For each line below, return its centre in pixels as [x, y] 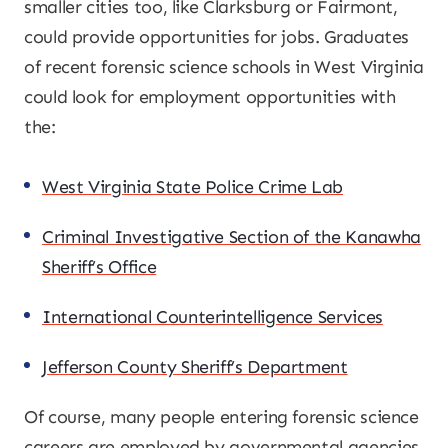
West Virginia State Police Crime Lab [193, 187]
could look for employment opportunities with [210, 97]
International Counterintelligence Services [212, 317]
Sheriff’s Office [99, 267]
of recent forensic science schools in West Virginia [224, 67]
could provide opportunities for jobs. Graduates [217, 37]
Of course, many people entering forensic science [221, 417]
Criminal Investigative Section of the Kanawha [231, 237]
